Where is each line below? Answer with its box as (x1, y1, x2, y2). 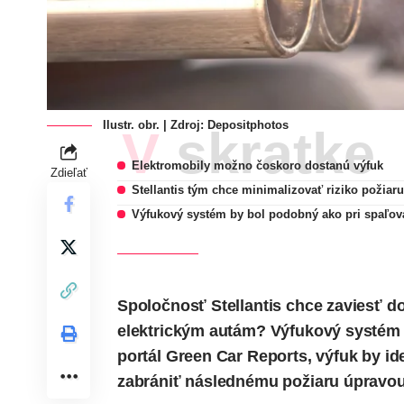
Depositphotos (207, 118, 289, 133)
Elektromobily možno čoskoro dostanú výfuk (132, 159, 384, 173)
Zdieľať (50, 166, 87, 180)
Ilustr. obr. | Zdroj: (103, 118, 207, 133)
